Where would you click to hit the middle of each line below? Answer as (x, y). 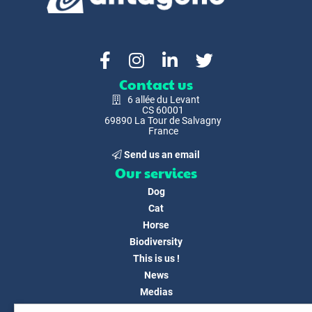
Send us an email (162, 155)
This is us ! (156, 258)
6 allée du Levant (164, 100)
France (163, 131)
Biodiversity (156, 242)
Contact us (156, 84)
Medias (156, 292)
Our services (156, 173)
